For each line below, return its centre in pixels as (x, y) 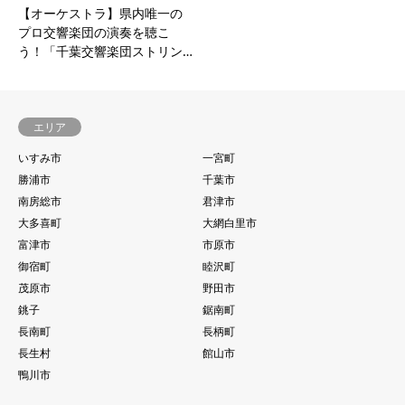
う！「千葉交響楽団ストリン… (105, 52)
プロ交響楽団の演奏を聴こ (94, 33)
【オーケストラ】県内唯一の (100, 14)
